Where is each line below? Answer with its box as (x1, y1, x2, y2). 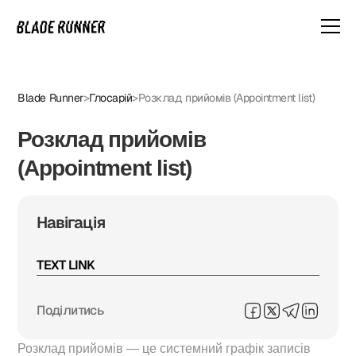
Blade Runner (17, 91, 83, 105)
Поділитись (37, 302, 103, 319)
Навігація (37, 212, 106, 233)
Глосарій (89, 91, 133, 105)
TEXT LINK (37, 257, 95, 273)
